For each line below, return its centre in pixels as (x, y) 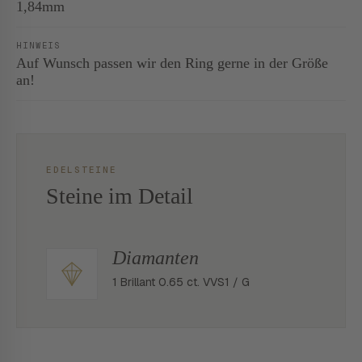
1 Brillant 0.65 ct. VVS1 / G (181, 282)
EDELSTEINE (82, 170)
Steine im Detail (120, 196)
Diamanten (156, 258)
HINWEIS (39, 45)
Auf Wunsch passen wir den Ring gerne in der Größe (172, 63)
